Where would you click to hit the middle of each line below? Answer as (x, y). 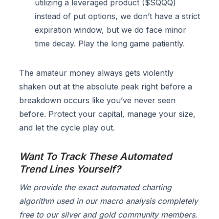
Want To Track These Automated (95, 157)
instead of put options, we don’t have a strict (117, 16)
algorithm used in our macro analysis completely (109, 201)
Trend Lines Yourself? (70, 169)
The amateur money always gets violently (96, 73)
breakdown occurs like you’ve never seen (97, 100)
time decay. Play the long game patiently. (110, 44)
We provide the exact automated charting (95, 187)
